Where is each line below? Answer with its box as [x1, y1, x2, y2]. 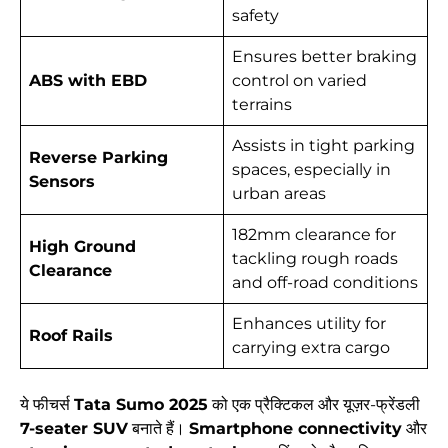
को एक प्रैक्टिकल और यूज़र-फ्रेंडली [208, 395, 420, 415]
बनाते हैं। [128, 419, 189, 439]
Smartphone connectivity [189, 419, 402, 439]
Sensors [29, 172, 95, 192]
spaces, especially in [232, 160, 391, 180]
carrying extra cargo [232, 338, 390, 358]
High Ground [29, 237, 136, 257]
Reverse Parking [29, 148, 168, 168]
